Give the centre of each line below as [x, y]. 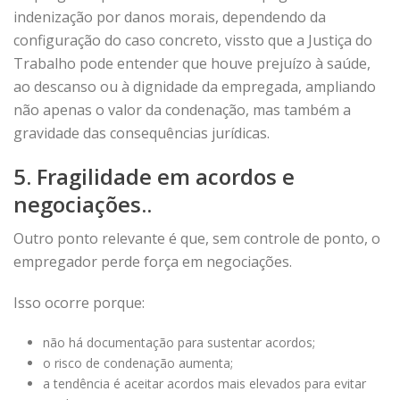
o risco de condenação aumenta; [137, 363]
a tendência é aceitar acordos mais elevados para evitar [204, 383]
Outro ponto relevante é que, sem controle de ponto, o [197, 238]
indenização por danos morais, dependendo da [170, 17]
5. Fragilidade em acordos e [154, 176]
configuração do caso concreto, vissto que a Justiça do [193, 40]
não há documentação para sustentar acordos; [179, 342]
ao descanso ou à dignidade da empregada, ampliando [195, 87]
